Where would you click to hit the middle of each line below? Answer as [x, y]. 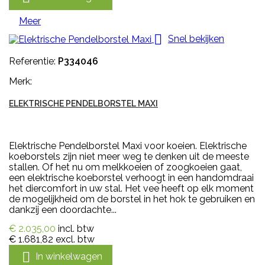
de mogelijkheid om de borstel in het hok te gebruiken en [132, 199]
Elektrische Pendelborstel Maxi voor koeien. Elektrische [128, 146]
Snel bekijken [196, 38]
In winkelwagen [69, 256]
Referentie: [33, 61]
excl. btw [75, 239]
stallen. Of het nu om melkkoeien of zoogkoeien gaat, [125, 167]
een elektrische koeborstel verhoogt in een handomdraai [131, 177]
